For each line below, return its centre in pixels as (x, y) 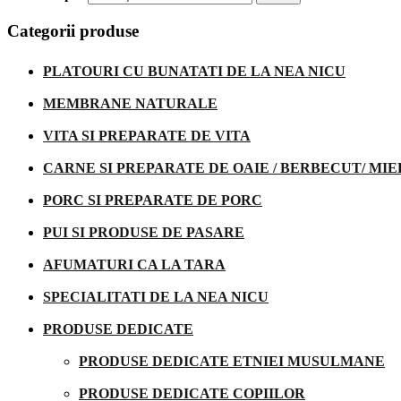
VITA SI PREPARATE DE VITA (147, 135)
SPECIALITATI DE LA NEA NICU (156, 296)
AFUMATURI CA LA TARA (134, 264)
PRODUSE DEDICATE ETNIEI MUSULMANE (232, 361)
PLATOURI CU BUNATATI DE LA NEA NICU (194, 71)
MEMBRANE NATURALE (130, 103)
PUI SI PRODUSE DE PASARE (144, 232)
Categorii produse (73, 30)
